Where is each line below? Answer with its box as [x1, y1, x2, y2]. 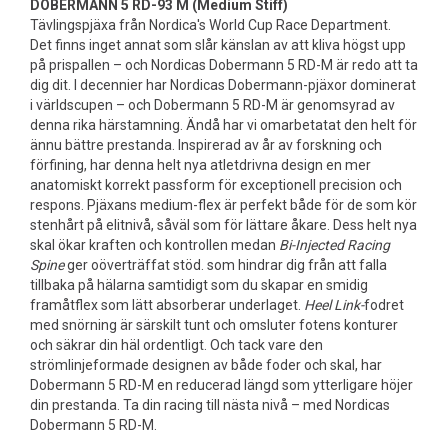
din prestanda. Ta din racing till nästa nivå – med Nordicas [30, 397, 390, 413]
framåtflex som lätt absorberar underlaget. [30, 297, 304, 313]
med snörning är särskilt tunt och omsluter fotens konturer [30, 317, 398, 333]
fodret [364, 297, 404, 313]
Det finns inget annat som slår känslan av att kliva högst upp [30, 37, 406, 53]
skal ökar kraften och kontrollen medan [30, 237, 279, 253]
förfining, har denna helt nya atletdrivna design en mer [30, 157, 371, 173]
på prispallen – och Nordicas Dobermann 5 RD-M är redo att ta [30, 57, 418, 73]
